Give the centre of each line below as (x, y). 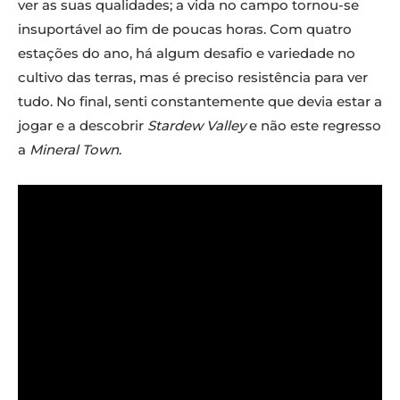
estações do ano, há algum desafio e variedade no (187, 54)
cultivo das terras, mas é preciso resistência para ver (193, 78)
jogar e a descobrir (81, 126)
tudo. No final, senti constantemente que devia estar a (200, 102)
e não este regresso (313, 126)
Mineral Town (74, 150)
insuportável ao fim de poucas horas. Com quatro (185, 29)
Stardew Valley (195, 126)
